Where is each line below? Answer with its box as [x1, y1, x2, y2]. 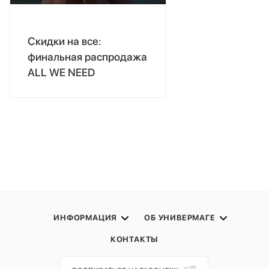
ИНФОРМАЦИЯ [53, 213, 118, 222]
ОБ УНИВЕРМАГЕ [144, 213, 216, 222]
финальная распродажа [28, 50, 147, 64]
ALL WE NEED [28, 66, 95, 79]
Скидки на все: [28, 35, 101, 48]
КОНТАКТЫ [110, 235, 159, 244]
